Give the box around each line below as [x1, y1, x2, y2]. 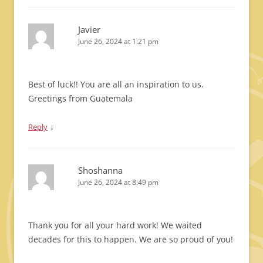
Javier [78, 23, 100, 35]
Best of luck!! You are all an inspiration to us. [28, 79, 204, 90]
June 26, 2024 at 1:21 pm [78, 36, 159, 46]
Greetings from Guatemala [28, 93, 133, 104]
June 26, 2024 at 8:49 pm [78, 177, 159, 187]
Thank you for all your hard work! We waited [28, 220, 202, 231]
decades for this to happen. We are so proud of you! [28, 234, 233, 245]
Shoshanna [78, 164, 123, 176]
